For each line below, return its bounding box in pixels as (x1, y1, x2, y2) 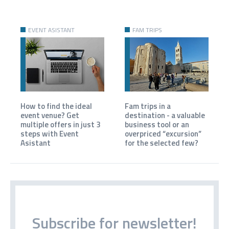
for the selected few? (125, 136, 198, 149)
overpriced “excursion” (125, 127, 201, 140)
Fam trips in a (125, 100, 171, 112)
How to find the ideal (20, 100, 92, 112)
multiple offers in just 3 (20, 118, 100, 130)
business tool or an (125, 118, 189, 130)
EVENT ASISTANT (28, 25, 75, 35)
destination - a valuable (125, 109, 205, 121)
